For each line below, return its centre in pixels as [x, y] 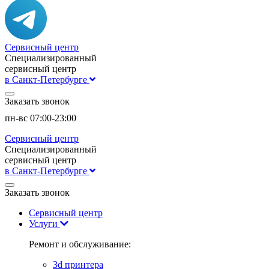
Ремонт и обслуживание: [80, 244]
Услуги [44, 224]
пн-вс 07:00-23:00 [41, 118]
